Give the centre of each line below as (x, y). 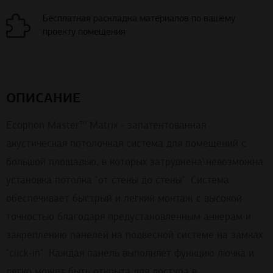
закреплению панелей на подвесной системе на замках (134, 235)
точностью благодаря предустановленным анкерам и (129, 217)
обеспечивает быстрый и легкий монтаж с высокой (124, 199)
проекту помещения (84, 31)
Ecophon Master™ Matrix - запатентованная (106, 126)
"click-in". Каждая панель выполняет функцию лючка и (130, 253)
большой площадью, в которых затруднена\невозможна (135, 162)
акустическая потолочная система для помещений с (126, 144)
